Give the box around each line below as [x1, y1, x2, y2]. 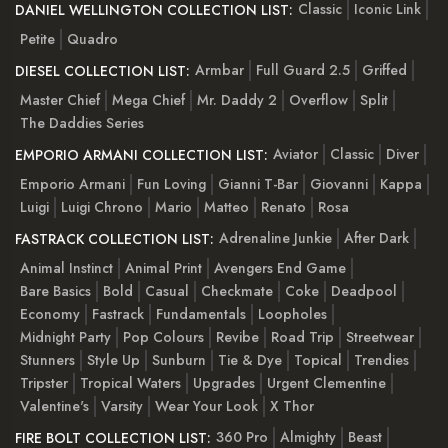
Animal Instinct [20, 258, 113, 279]
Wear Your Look [155, 396, 258, 417]
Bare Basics [20, 281, 91, 302]
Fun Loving [137, 174, 206, 195]
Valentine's [20, 396, 89, 417]
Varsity [101, 396, 143, 417]
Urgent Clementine [267, 373, 386, 394]
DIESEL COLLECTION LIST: [15, 61, 190, 82]
